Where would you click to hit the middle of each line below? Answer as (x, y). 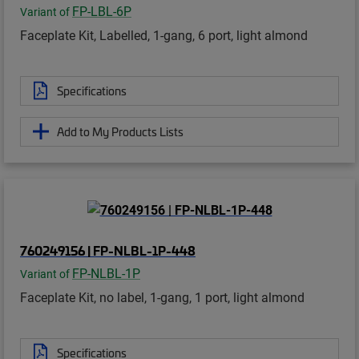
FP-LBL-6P (102, 10)
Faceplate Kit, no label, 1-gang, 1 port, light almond (162, 296)
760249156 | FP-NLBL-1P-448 (108, 250)
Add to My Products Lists (120, 131)
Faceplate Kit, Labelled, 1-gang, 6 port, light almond (164, 34)
